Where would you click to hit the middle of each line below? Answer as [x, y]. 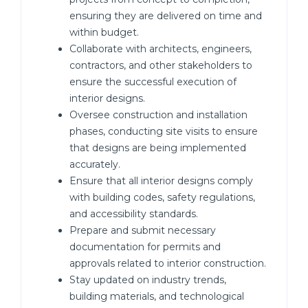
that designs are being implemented [158, 148]
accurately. [95, 164]
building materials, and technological [157, 296]
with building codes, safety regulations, [162, 197]
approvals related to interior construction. [168, 263]
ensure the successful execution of [153, 82]
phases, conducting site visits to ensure [164, 131]
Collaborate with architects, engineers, [161, 49]
